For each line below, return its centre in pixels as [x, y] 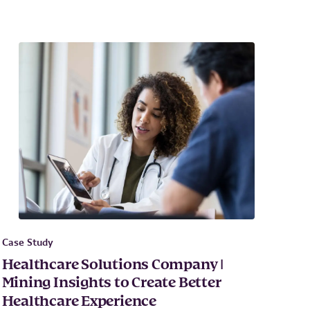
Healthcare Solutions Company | [112, 265]
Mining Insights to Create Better [111, 283]
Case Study [27, 243]
